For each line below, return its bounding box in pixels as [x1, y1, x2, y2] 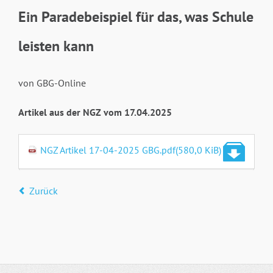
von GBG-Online [18, 77, 86, 90]
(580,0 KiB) [175, 144, 222, 157]
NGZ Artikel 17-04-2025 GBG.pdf [40, 144, 176, 157]
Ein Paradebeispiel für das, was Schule [18, 7, 253, 27]
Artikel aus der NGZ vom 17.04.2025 [18, 106, 172, 119]
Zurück [29, 185, 58, 197]
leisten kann [18, 37, 94, 56]
